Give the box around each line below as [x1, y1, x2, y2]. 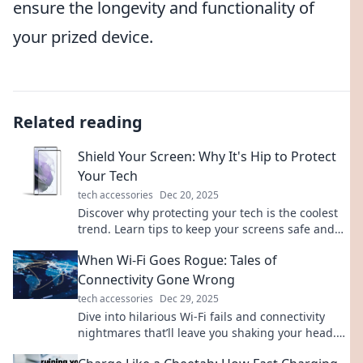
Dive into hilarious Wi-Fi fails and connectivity [78, 309, 325, 324]
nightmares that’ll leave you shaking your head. [78, 325, 336, 340]
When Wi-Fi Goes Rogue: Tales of [78, 251, 277, 269]
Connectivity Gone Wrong [78, 271, 235, 288]
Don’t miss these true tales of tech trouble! [78, 341, 309, 357]
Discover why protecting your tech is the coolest [78, 205, 338, 220]
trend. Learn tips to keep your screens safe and [78, 221, 335, 237]
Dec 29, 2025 [160, 292, 219, 305]
